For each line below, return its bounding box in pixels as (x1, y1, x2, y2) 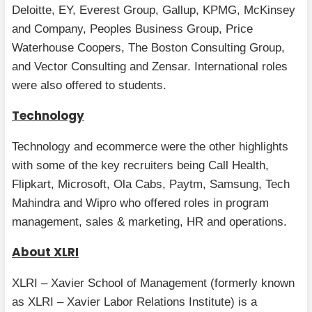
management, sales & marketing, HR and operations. (12, 214, 287, 228)
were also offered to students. (12, 78, 166, 92)
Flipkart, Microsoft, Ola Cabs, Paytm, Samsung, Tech (12, 177, 290, 191)
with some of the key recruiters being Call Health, (12, 158, 269, 172)
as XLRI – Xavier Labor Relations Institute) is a (12, 295, 257, 309)
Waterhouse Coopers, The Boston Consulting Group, (12, 40, 285, 54)
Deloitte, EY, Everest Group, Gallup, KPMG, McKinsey (12, 3, 295, 17)
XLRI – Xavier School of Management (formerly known (12, 276, 295, 290)
